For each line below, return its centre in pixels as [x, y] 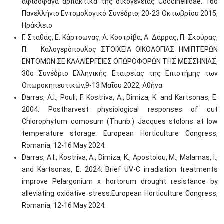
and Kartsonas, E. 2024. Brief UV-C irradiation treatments [120, 169]
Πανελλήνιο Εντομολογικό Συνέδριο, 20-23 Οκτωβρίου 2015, [120, 13]
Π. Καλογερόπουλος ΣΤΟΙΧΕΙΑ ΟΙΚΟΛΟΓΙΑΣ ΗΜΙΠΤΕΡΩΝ [120, 49]
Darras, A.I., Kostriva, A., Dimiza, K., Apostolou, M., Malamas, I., [120, 157]
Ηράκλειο [37, 25]
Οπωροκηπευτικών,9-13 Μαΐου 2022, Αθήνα [92, 85]
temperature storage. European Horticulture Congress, [120, 133]
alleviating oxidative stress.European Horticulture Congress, [120, 193]
